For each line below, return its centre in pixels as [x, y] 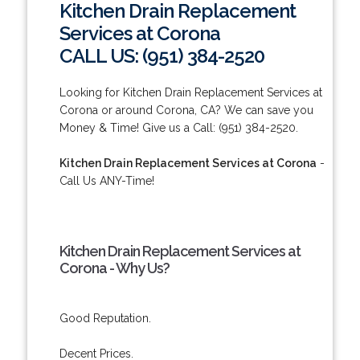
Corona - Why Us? [114, 268]
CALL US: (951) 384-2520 [162, 55]
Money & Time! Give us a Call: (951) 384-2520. [178, 127]
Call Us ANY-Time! [106, 180]
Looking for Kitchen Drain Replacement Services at [190, 92]
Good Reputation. [105, 318]
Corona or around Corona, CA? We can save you [186, 110]
